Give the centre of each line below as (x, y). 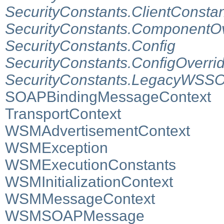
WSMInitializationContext (89, 181)
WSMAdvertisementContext (97, 130)
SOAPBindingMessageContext (108, 96)
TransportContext (63, 113)
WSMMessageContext (80, 198)
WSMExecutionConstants (90, 164)
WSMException (56, 147)
